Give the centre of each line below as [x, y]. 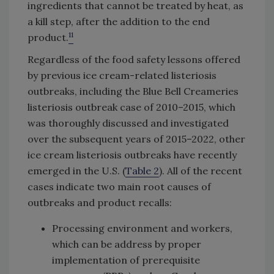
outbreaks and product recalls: [100, 202]
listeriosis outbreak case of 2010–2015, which [131, 107]
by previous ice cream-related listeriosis [122, 75]
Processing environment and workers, [142, 228]
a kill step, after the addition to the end [119, 21]
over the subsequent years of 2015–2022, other [136, 139]
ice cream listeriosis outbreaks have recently [132, 154]
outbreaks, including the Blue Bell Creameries [133, 91]
